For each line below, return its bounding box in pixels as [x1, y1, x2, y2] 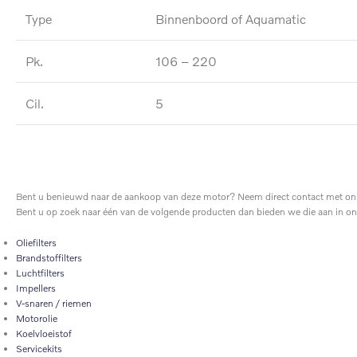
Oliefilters [16, 237, 57, 249]
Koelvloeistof [16, 328, 72, 340]
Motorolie [16, 312, 57, 325]
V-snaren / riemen [16, 297, 92, 310]
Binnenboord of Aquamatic [155, 11, 306, 27]
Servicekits [16, 343, 62, 355]
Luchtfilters [16, 267, 65, 280]
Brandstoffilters [16, 252, 82, 265]
